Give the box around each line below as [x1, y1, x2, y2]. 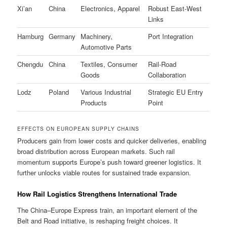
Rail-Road [148, 59, 177, 69]
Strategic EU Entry [148, 87, 204, 97]
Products [81, 98, 107, 108]
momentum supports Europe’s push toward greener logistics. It [17, 157, 202, 167]
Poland [49, 87, 69, 97]
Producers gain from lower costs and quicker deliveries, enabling [17, 136, 207, 146]
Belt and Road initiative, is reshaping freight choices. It [17, 215, 178, 225]
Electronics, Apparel [81, 4, 140, 14]
